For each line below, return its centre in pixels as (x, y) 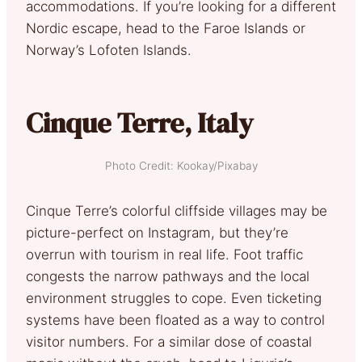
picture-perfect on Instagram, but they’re (157, 232)
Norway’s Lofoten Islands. (109, 50)
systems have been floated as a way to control (175, 320)
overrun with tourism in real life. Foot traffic (164, 254)
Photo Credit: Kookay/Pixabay (181, 165)
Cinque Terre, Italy (139, 122)
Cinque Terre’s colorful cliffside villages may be (177, 210)
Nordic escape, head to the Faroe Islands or (166, 28)
